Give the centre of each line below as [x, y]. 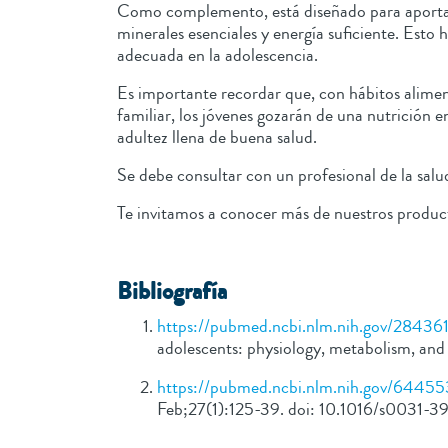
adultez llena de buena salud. [219, 137]
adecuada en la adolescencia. [219, 55]
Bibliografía [172, 292]
